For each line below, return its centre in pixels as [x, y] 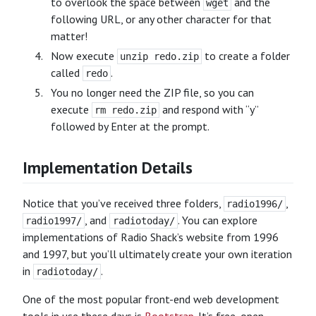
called [67, 73]
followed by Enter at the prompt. [130, 127]
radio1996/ [255, 204]
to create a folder [246, 56]
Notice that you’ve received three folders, [123, 203]
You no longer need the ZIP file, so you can [152, 93]
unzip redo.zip [160, 57]
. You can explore [217, 220]
